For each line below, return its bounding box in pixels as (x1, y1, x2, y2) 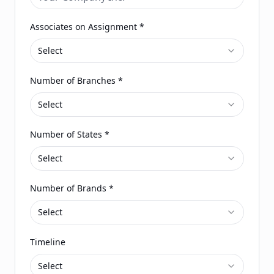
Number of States (30, 128, 102, 140)
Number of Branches (30, 75, 116, 86)
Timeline (30, 236, 65, 248)
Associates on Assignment (30, 21, 137, 32)
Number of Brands (30, 182, 106, 194)
